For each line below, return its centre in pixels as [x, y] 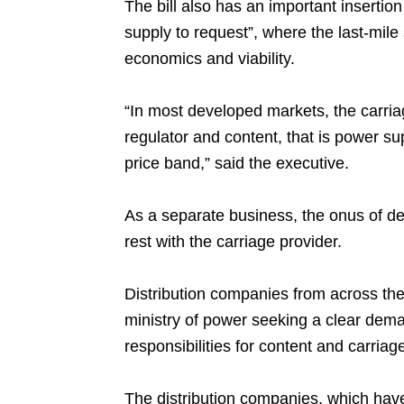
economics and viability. [210, 59]
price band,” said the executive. [237, 163]
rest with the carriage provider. [234, 242]
